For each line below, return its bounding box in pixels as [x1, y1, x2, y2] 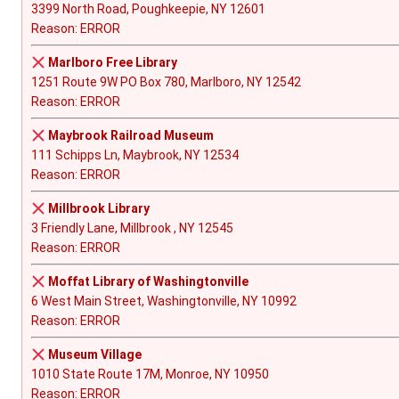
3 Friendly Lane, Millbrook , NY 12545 [31, 221, 233, 236]
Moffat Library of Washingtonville [47, 274, 248, 289]
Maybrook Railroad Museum [47, 128, 214, 143]
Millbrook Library [47, 201, 150, 216]
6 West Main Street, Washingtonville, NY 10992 [31, 294, 297, 309]
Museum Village [47, 347, 142, 362]
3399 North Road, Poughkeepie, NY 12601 [31, 2, 265, 17]
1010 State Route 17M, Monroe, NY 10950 [31, 367, 269, 382]
